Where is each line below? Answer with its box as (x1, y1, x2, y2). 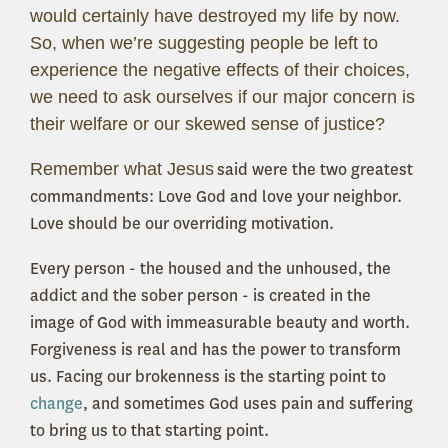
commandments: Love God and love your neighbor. (30, 185, 402, 207)
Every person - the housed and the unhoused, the (30, 257, 391, 279)
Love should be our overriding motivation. (30, 212, 334, 234)
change (30, 392, 83, 414)
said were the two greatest (214, 158, 413, 180)
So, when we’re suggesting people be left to (30, 32, 378, 53)
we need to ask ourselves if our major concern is (30, 86, 415, 107)
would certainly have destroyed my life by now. (30, 5, 400, 26)
